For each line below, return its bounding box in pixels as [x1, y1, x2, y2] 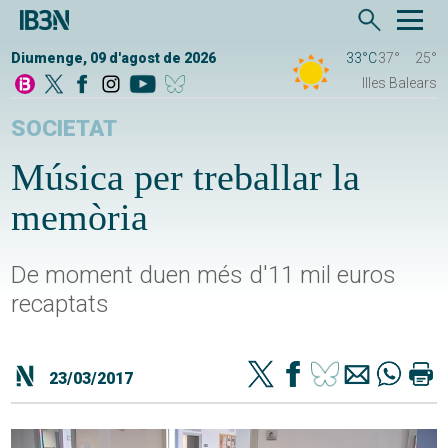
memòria [11, 196, 149, 239]
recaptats [11, 290, 110, 319]
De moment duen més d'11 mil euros [11, 261, 397, 290]
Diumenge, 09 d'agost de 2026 [11, 50, 217, 67]
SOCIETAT [11, 115, 118, 143]
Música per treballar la [11, 156, 361, 199]
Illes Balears [361, 75, 437, 92]
